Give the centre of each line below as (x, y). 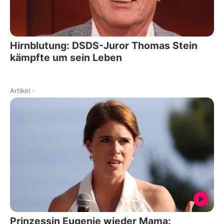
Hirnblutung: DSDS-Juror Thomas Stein (104, 45)
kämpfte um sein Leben (66, 57)
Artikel (20, 90)
